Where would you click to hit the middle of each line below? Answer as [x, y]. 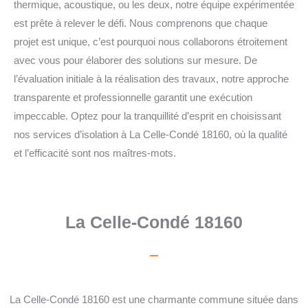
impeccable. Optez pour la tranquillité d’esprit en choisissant [147, 116]
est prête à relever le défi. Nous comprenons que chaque [141, 23]
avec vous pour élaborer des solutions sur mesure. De [135, 60]
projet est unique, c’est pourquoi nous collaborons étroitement [151, 42]
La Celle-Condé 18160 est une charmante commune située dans [154, 300]
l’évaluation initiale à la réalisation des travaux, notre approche [151, 79]
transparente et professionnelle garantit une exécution [133, 97]
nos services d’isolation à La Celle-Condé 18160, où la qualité [151, 134]
